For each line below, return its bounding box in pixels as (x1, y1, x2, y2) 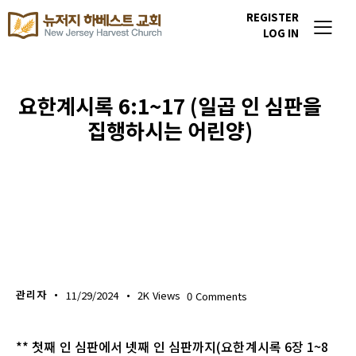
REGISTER (246, 9, 299, 25)
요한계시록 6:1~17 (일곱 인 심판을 (18, 91, 322, 121)
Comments (195, 288, 247, 304)
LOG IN (262, 25, 299, 41)
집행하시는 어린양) (87, 115, 253, 145)
